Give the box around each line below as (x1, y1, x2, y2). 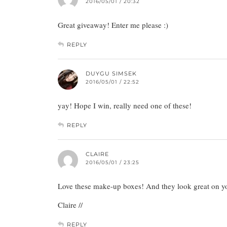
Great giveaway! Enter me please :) (58, 19, 168, 30)
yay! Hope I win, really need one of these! (58, 100, 192, 110)
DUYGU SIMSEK (86, 69, 137, 77)
